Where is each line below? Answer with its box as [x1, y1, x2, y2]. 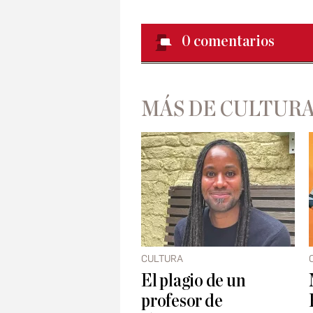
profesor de [141, 291, 223, 311]
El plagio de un [141, 271, 246, 291]
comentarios [194, 33, 275, 50]
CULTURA [141, 253, 183, 265]
